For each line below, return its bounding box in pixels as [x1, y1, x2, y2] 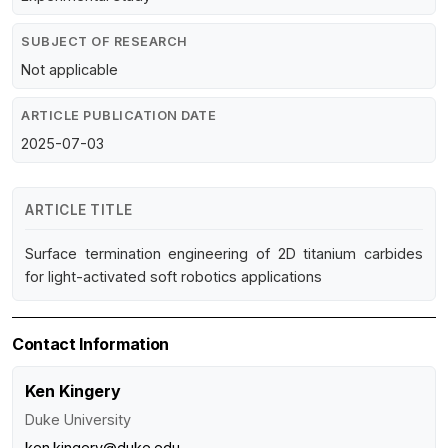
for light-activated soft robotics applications [25, 268, 322, 286]
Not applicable [21, 61, 118, 79]
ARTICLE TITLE [25, 202, 133, 219]
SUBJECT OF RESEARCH [21, 34, 188, 50]
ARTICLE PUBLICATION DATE [21, 108, 216, 124]
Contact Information [12, 334, 169, 355]
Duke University [25, 411, 131, 429]
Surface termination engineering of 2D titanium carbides [25, 245, 423, 263]
